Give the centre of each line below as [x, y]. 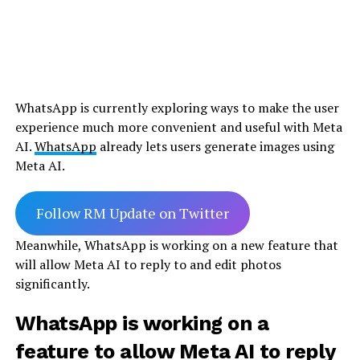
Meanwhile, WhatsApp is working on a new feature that [176, 245]
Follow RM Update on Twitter [132, 213]
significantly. [55, 283]
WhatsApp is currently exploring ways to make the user [177, 107]
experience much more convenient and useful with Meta [178, 127]
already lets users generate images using [215, 146]
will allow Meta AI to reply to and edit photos [148, 264]
